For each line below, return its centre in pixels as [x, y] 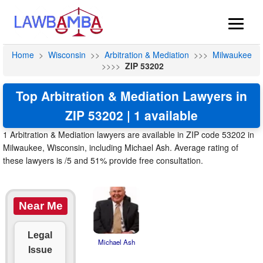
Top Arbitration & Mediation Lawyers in [131, 96]
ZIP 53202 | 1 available [131, 115]
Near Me [41, 206]
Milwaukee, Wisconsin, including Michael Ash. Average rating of [121, 147]
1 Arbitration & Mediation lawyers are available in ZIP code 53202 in [129, 134]
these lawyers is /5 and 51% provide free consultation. [103, 160]
